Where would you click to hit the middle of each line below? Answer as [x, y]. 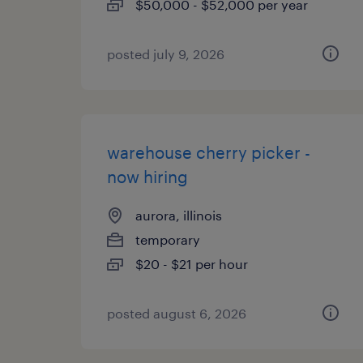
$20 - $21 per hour [192, 264]
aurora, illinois [179, 215]
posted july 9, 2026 [166, 54]
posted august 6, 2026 [177, 313]
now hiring [147, 177]
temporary [168, 239]
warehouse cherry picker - [209, 152]
